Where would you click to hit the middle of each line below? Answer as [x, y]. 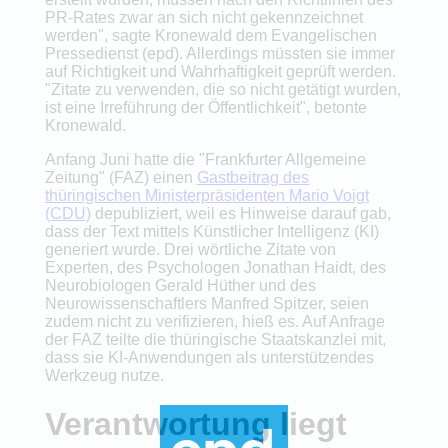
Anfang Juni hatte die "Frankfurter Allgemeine [205, 159]
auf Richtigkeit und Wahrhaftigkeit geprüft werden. [220, 71]
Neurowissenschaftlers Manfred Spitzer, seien [206, 303]
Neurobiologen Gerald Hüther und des [180, 285]
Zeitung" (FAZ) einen [120, 177]
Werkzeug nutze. [104, 375]
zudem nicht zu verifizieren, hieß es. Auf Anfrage [214, 321]
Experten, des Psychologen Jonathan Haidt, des [215, 267]
